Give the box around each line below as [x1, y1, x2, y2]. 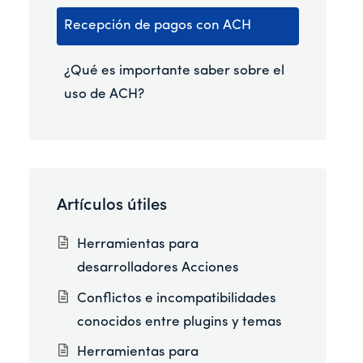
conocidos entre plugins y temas [77, 314, 283, 329]
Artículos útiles [57, 197, 168, 214]
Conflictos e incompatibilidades [77, 291, 277, 305]
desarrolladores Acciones [77, 261, 240, 275]
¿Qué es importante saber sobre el [63, 63, 284, 78]
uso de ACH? [63, 87, 144, 101]
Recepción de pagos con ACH [63, 19, 251, 33]
